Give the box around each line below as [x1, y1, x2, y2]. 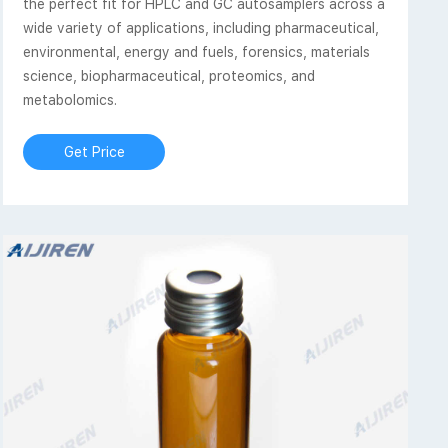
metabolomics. [23, 91, 118, 108]
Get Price [63, 143, 125, 160]
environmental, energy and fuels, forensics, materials [23, 43, 371, 60]
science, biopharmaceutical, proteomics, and [23, 67, 316, 84]
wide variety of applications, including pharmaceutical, [23, 19, 380, 36]
